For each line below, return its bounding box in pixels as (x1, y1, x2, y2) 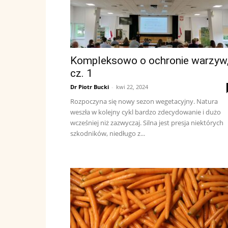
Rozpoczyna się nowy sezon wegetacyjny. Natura (70, 97, 218, 106)
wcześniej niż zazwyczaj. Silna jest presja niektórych (70, 118, 223, 127)
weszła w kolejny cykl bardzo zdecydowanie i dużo (70, 107, 221, 117)
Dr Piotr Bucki (70, 83, 109, 91)
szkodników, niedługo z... (70, 129, 145, 138)
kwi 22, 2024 (116, 83, 148, 91)
